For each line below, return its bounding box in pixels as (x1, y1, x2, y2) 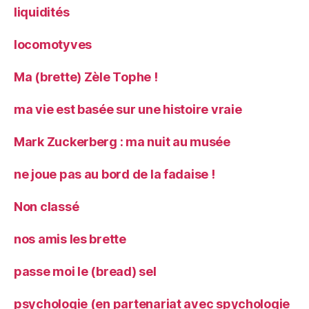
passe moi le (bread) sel (14, 263, 157, 279)
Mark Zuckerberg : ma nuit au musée (14, 134, 230, 149)
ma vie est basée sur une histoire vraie (14, 101, 242, 117)
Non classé (14, 199, 79, 214)
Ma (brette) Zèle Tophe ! (14, 69, 158, 84)
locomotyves (14, 37, 92, 52)
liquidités (14, 4, 70, 19)
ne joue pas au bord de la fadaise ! (14, 166, 215, 181)
